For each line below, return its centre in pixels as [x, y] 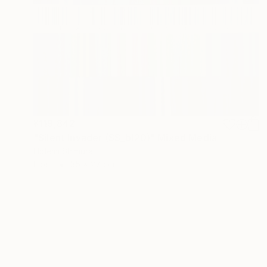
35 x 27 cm [92, 164]
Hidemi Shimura [63, 151]
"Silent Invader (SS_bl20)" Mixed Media [125, 138]
